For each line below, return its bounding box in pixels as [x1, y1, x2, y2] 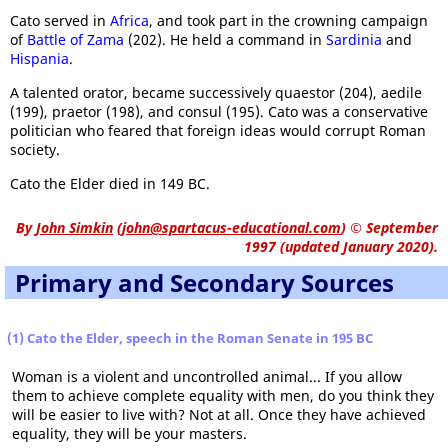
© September [346, 218, 438, 237]
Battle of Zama [27, 30, 124, 49]
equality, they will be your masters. [12, 424, 247, 443]
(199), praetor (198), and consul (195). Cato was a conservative [10, 102, 428, 121]
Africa [110, 11, 149, 30]
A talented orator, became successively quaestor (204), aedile [10, 83, 422, 102]
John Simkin [36, 218, 113, 237]
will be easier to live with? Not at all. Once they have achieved [12, 405, 426, 424]
